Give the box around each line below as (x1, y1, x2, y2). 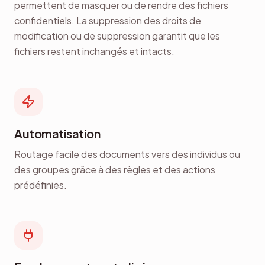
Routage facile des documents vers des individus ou (14, 147, 240, 160)
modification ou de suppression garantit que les (14, 29, 220, 42)
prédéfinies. (14, 178, 67, 191)
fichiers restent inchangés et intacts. (14, 44, 174, 57)
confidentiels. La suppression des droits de (14, 14, 201, 27)
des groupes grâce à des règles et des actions (14, 163, 215, 176)
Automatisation (14, 125, 100, 141)
